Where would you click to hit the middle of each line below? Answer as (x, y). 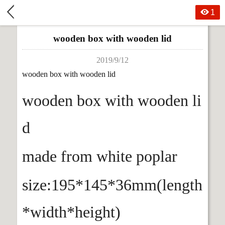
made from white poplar (102, 156)
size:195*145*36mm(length (112, 185)
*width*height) (71, 212)
